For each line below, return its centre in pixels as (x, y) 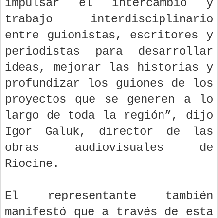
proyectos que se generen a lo (109, 100)
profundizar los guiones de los (109, 84)
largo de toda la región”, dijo (109, 116)
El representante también (109, 196)
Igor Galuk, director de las (109, 132)
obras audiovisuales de (109, 148)
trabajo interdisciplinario (109, 19)
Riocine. (32, 164)
